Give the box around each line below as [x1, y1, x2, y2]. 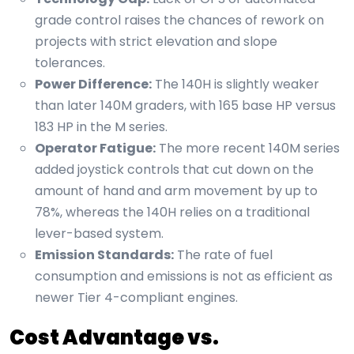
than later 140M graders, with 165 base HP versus [35, 96, 336, 115]
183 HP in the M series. [35, 118, 168, 137]
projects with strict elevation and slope [35, 32, 277, 51]
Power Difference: [35, 75, 152, 94]
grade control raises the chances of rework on [35, 11, 324, 30]
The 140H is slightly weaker [152, 75, 319, 94]
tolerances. [35, 54, 105, 73]
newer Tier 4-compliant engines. [35, 288, 238, 307]
